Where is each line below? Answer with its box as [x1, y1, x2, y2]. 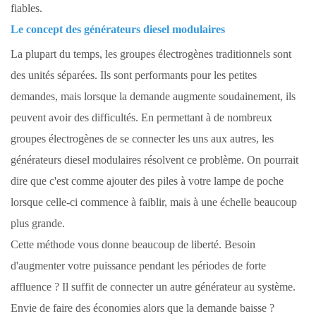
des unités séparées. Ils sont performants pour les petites [11, 69, 257, 82]
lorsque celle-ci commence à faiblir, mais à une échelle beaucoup [11, 196, 297, 209]
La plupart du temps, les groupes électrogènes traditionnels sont [11, 48, 291, 61]
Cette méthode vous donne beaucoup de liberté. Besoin [11, 238, 255, 251]
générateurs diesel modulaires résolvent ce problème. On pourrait [11, 154, 298, 166]
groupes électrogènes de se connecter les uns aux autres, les [11, 133, 274, 145]
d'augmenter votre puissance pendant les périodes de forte [11, 260, 266, 272]
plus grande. [11, 217, 65, 230]
